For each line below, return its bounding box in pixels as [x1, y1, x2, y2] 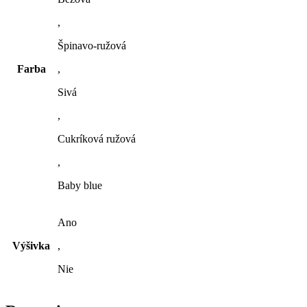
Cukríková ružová [58, 132, 136, 145]
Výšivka [12, 239, 50, 251]
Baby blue [58, 179, 102, 191]
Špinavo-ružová [58, 39, 126, 51]
